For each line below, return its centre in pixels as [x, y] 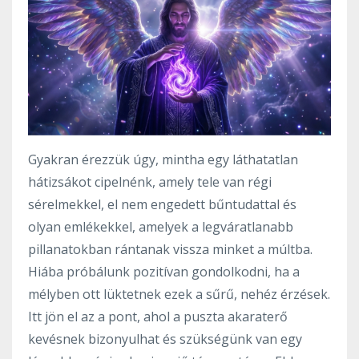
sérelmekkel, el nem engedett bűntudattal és [162, 204]
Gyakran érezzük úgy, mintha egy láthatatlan [163, 159]
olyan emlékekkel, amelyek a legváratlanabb [161, 226]
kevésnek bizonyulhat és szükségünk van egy [165, 339]
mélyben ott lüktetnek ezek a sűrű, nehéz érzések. [179, 294]
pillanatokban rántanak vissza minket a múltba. [170, 249]
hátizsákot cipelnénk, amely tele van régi [150, 182]
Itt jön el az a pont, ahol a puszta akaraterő [158, 316]
